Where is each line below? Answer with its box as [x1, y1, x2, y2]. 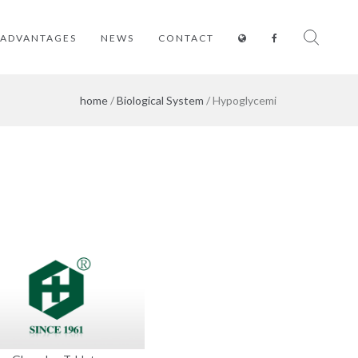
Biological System [117, 93, 204, 107]
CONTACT [158, 32, 214, 44]
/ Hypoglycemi [204, 93, 276, 107]
